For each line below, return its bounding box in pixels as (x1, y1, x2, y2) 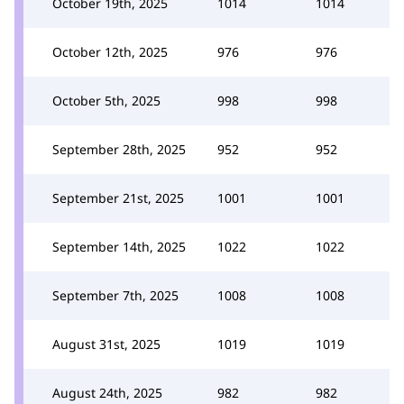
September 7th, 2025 (52, 286, 179, 304)
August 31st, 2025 (52, 335, 161, 353)
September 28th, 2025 (52, 140, 186, 158)
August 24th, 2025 (52, 383, 162, 401)
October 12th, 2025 (52, 42, 168, 60)
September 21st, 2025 (52, 188, 184, 207)
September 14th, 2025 (52, 237, 186, 255)
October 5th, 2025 (52, 91, 161, 109)
